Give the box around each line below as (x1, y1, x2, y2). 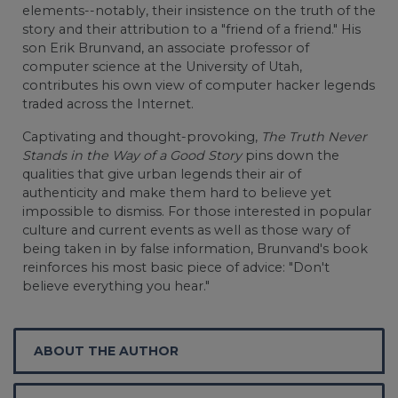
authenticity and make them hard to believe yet (22, 184, 331, 201)
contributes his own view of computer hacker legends (22, 76, 375, 93)
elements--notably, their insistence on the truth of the (22, 2, 376, 19)
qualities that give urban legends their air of (22, 165, 301, 182)
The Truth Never (261, 128, 367, 145)
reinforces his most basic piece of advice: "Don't (22, 259, 330, 275)
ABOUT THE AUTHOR (34, 342, 179, 359)
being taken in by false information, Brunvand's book (22, 240, 368, 257)
